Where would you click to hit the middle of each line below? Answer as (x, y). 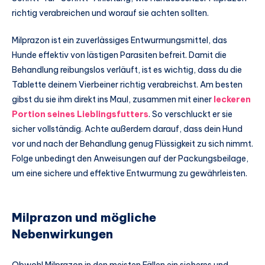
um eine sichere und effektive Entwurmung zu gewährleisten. (130, 174)
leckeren (232, 100)
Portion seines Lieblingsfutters (80, 114)
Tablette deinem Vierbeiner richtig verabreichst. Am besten (127, 85)
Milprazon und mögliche (84, 218)
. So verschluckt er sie (190, 114)
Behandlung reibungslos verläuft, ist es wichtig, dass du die (127, 70)
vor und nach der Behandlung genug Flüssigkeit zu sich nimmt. (132, 144)
